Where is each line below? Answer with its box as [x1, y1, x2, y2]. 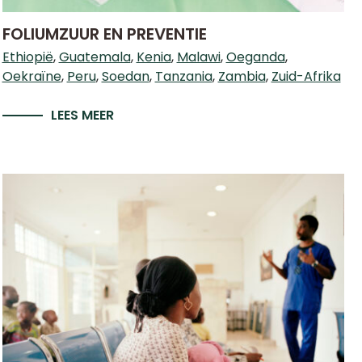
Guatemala [58, 48, 131, 66]
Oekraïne [2, 67, 61, 86]
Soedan [101, 67, 149, 86]
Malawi [176, 48, 221, 66]
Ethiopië [2, 48, 53, 66]
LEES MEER [50, 106, 114, 124]
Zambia [217, 67, 266, 86]
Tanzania [154, 67, 213, 86]
